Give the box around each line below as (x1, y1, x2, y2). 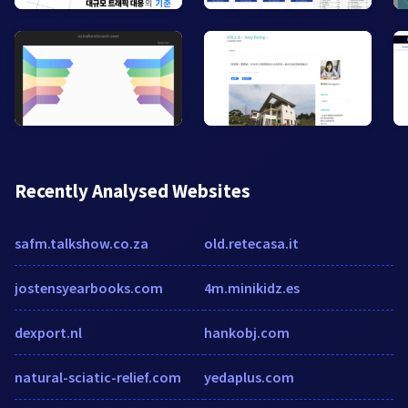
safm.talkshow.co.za (15, 233, 148, 252)
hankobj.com (204, 322, 290, 342)
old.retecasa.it (204, 233, 299, 252)
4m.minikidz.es (204, 278, 300, 297)
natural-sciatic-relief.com (15, 367, 181, 386)
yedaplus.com (204, 367, 294, 386)
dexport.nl (15, 322, 82, 342)
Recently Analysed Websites (15, 178, 250, 203)
